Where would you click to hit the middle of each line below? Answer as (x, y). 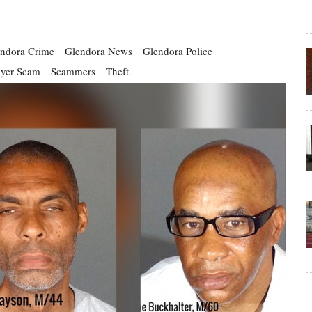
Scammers (73, 71)
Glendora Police (178, 51)
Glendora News (99, 51)
